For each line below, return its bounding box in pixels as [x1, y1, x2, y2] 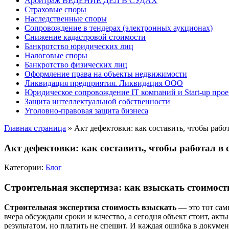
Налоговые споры [25, 51, 87, 60]
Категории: [4, 163, 45, 172]
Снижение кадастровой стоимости [25, 33, 146, 41]
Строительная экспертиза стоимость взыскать [4, 202, 176, 212]
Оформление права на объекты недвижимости [25, 70, 187, 78]
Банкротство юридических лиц [25, 42, 133, 51]
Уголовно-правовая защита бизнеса [25, 106, 148, 115]
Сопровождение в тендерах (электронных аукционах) [25, 24, 213, 32]
